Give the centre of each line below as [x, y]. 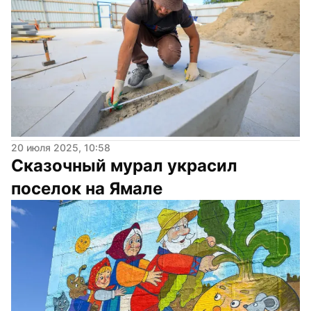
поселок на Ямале [87, 188]
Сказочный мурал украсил [124, 165]
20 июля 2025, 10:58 [61, 147]
